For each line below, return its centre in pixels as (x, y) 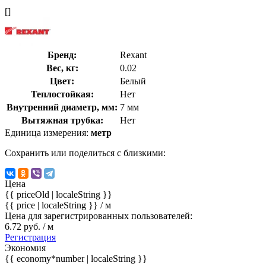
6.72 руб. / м (29, 226)
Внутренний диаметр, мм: (62, 107)
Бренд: (62, 55)
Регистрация (30, 237)
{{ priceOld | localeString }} (58, 194)
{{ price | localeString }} (53, 205)
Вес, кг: (62, 68)
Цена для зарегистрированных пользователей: (99, 216)
